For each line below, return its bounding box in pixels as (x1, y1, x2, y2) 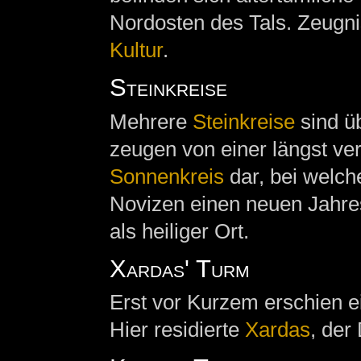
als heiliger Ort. (109, 218, 249, 243)
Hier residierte (109, 317, 245, 342)
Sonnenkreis (109, 164, 224, 189)
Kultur (109, 37, 163, 62)
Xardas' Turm (109, 255, 250, 283)
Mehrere (109, 109, 193, 134)
